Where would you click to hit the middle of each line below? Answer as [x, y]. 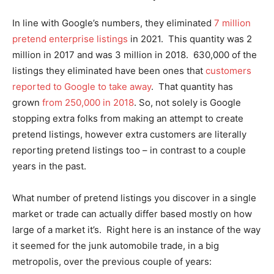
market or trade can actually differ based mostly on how [132, 214]
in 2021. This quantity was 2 [190, 39]
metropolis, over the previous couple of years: [112, 261]
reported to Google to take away [82, 87]
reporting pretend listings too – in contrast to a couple [129, 150]
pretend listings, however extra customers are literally [129, 134]
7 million [232, 23]
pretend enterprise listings [70, 39]
